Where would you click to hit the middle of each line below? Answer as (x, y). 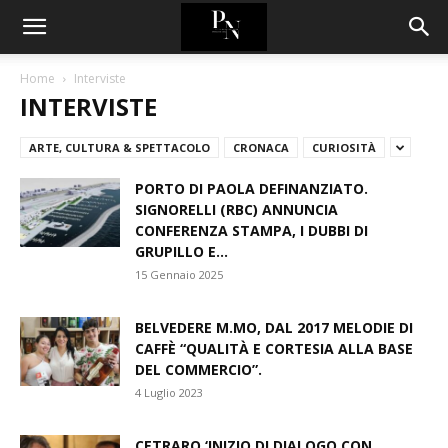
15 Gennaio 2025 (179, 274)
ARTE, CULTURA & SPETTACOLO (119, 147)
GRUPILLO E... (181, 251)
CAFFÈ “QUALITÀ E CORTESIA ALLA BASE (274, 348)
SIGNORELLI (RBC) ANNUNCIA (236, 209)
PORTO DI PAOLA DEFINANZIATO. (251, 188)
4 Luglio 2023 (169, 392)
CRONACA (261, 147)
